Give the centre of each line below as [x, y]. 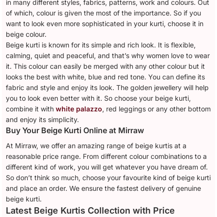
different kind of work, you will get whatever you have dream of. [107, 167]
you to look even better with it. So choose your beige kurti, [99, 98]
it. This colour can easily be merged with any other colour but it [106, 66]
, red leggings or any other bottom [157, 108]
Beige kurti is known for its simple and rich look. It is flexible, [101, 45]
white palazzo [79, 108]
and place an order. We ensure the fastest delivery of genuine [104, 188]
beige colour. [26, 34]
